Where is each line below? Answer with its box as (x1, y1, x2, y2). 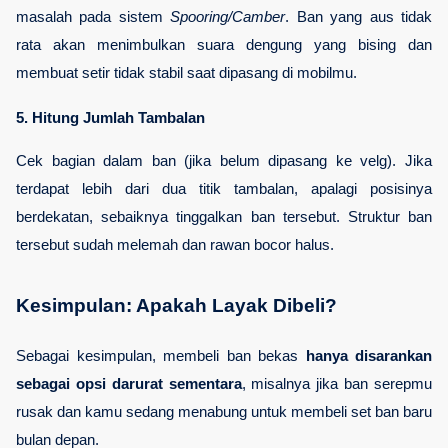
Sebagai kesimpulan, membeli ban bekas (16, 347, 306, 364)
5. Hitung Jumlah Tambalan (16, 109, 205, 126)
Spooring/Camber (170, 8, 286, 25)
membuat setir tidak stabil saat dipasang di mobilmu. (16, 64, 357, 81)
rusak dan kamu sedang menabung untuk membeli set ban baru (16, 403, 432, 420)
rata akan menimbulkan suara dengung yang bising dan (16, 36, 432, 53)
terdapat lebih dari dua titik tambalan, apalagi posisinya (16, 180, 432, 197)
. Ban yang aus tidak (285, 8, 433, 25)
